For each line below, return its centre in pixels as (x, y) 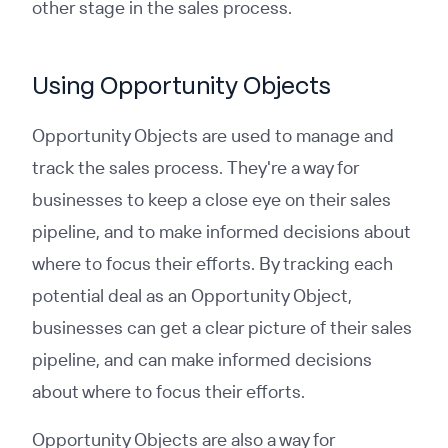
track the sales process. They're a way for (195, 167)
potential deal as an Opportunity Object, (192, 295)
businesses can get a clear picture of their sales (222, 327)
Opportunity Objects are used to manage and (213, 135)
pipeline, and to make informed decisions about (221, 231)
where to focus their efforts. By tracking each (212, 263)
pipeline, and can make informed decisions (202, 359)
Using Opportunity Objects (181, 87)
